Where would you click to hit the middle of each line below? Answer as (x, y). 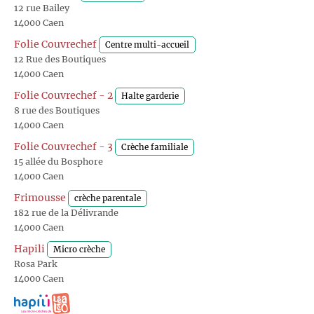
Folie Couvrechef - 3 (63, 147)
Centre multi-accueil (147, 45)
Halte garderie (150, 96)
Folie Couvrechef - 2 (63, 96)
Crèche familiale (155, 148)
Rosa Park (36, 264)
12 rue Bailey (42, 8)
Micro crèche (79, 250)
